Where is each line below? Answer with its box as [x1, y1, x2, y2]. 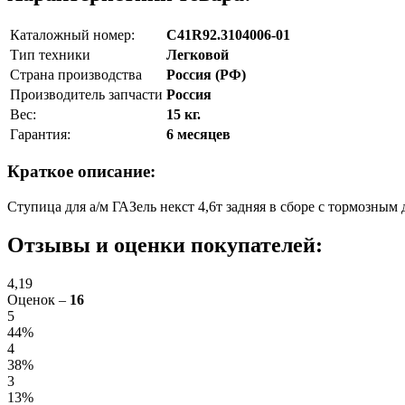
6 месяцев [166, 126, 231, 142]
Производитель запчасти [10, 86, 163, 102]
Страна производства [10, 66, 142, 82]
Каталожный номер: [10, 26, 135, 42]
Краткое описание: [7, 162, 155, 182]
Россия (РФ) [166, 66, 246, 82]
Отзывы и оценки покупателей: [7, 232, 323, 257]
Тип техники [10, 46, 90, 62]
